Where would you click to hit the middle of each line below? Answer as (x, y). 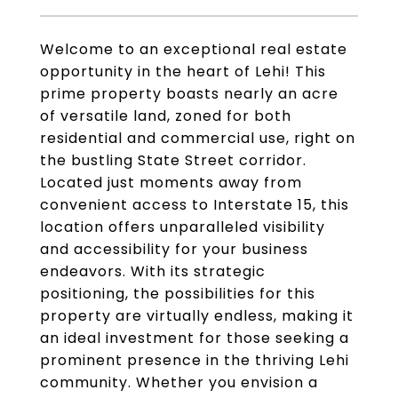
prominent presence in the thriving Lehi (195, 360)
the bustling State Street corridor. (173, 160)
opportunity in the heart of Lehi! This (183, 72)
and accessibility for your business (174, 249)
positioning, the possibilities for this (178, 294)
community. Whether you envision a (179, 382)
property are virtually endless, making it (197, 316)
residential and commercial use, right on (198, 138)
